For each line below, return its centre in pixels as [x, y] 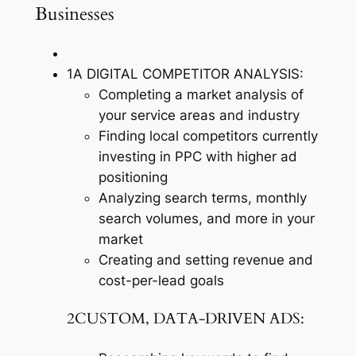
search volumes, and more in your [206, 219]
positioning [133, 178]
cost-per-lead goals [161, 281]
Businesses [74, 14]
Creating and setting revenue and [205, 260]
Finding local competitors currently [208, 136]
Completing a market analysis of [201, 95]
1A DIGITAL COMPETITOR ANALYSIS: [185, 74]
